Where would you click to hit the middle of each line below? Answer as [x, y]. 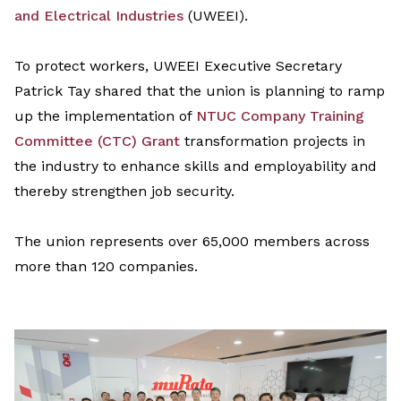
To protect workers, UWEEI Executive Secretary [178, 66]
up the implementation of [103, 116]
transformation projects [264, 141]
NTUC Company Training [280, 116]
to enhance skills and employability [222, 166]
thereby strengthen [81, 192]
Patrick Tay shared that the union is [140, 91]
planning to [304, 91]
